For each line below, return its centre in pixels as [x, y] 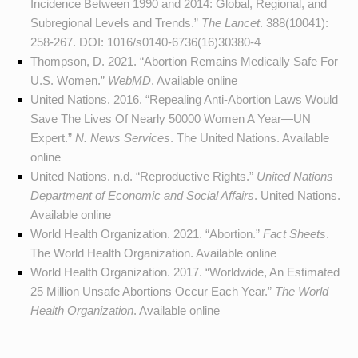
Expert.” [52, 137]
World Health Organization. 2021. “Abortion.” [146, 233]
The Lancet [230, 22]
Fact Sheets [294, 233]
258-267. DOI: [68, 42]
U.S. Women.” [69, 80]
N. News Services [122, 137]
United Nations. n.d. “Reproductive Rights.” [143, 176]
